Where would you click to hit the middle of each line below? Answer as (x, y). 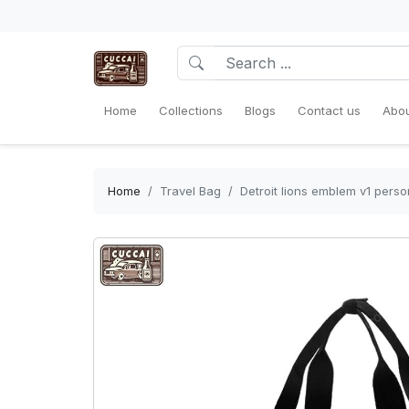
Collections (191, 110)
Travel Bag (190, 191)
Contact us (329, 110)
